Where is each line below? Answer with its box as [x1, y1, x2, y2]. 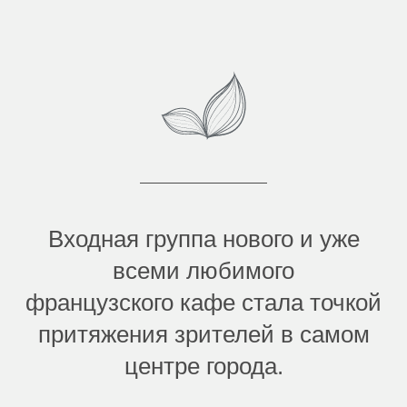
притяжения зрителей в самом [37, 320, 370, 348]
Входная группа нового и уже [47, 224, 360, 253]
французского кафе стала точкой [25, 288, 382, 316]
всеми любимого [113, 256, 294, 284]
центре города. [124, 352, 283, 380]
